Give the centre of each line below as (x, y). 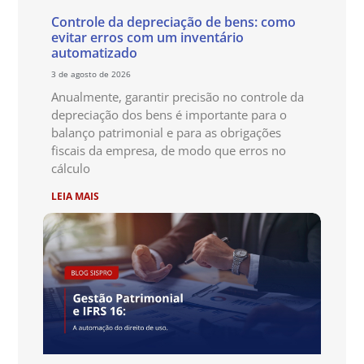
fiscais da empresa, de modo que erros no (168, 150)
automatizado (94, 52)
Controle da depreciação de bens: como (173, 22)
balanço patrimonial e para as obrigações (166, 132)
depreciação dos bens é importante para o (169, 114)
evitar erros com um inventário (147, 37)
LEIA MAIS (75, 196)
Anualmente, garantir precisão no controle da (177, 96)
